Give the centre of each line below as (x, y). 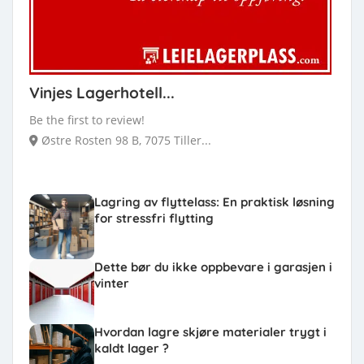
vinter (112, 283)
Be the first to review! (87, 120)
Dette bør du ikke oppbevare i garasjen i (213, 267)
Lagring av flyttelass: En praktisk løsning (214, 202)
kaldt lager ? (132, 348)
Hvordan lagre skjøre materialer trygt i (210, 332)
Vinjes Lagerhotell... (102, 93)
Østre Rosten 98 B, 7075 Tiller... (125, 140)
